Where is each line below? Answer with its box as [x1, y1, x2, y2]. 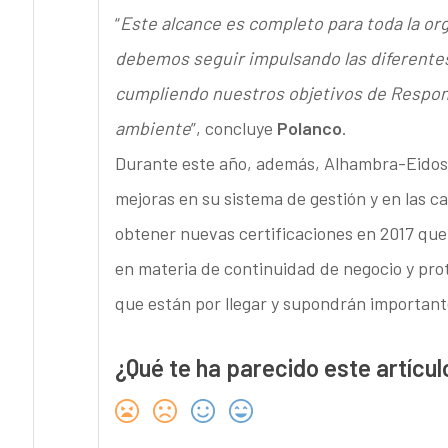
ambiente [114, 117, 191, 140]
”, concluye [190, 117, 277, 140]
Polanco [276, 117, 342, 140]
